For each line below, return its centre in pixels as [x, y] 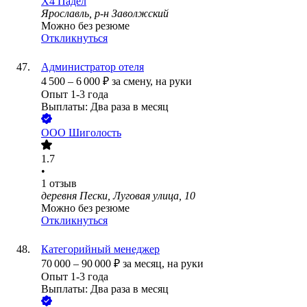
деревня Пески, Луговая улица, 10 [118, 196]
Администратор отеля [93, 67]
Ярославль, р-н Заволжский [105, 14]
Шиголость [95, 133]
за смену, [134, 82]
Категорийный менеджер [100, 249]
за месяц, [145, 264]
